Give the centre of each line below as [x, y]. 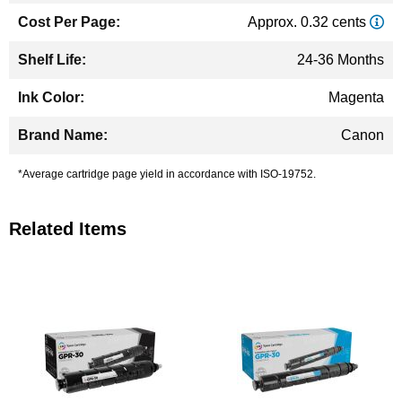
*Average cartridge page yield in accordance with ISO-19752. [167, 174]
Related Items [68, 229]
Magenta [356, 97]
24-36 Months [341, 60]
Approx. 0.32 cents [309, 22]
